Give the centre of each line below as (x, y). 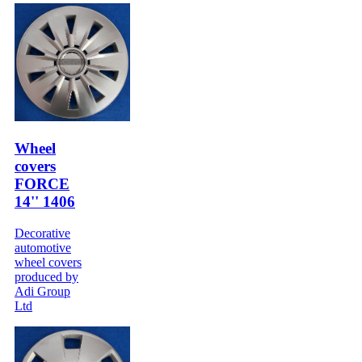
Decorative (42, 233)
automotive (43, 247)
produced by (46, 276)
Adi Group (42, 291)
